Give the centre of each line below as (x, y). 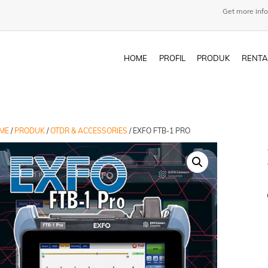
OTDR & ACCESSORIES (89, 130)
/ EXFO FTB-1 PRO (159, 130)
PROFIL (172, 58)
